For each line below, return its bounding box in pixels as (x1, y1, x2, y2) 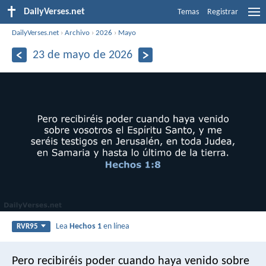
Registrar (207, 8, 238, 17)
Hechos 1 (69, 221, 102, 231)
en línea (102, 221, 130, 231)
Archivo (65, 28, 90, 37)
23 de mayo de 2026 (32, 49, 132, 61)
